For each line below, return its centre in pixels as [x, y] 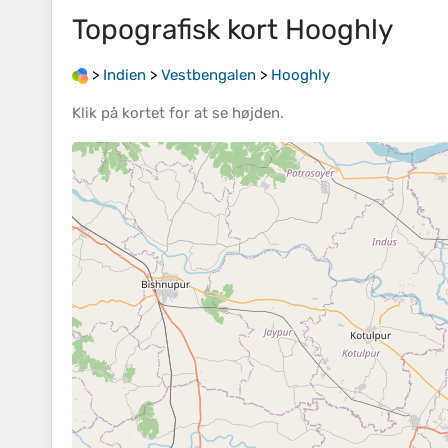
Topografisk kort [178, 29]
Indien [124, 75]
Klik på [97, 113]
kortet [143, 113]
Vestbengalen [208, 75]
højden [256, 113]
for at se [198, 113]
